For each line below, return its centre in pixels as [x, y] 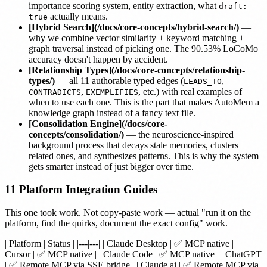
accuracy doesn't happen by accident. [98, 59]
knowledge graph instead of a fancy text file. [112, 113]
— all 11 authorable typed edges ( [119, 80]
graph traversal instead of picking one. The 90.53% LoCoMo [143, 48]
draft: [233, 6]
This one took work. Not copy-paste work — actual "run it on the [128, 213]
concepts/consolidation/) [76, 134]
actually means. [78, 16]
